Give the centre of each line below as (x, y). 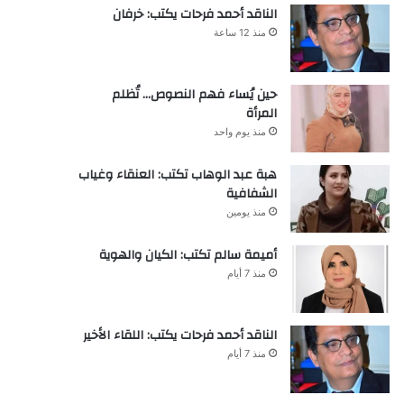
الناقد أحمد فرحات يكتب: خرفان (194, 14)
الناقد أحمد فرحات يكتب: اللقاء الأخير (179, 335)
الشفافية (251, 193)
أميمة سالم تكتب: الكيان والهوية (188, 255)
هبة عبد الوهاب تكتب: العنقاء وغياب (177, 174)
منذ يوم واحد (239, 131)
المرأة (261, 113)
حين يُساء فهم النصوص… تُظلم (194, 94)
